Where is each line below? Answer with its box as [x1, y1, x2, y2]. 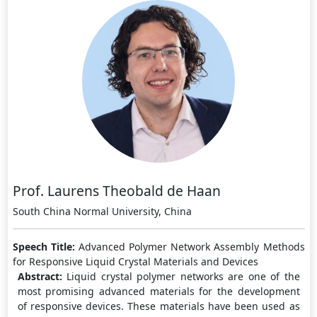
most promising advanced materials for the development [17, 284, 300, 299]
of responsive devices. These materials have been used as [17, 299, 300, 313]
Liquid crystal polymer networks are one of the [67, 270, 300, 284]
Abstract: [17, 270, 67, 284]
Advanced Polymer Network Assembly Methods [78, 240, 305, 254]
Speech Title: [12, 240, 79, 254]
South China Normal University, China [12, 204, 192, 219]
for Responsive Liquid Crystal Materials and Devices [12, 255, 258, 269]
